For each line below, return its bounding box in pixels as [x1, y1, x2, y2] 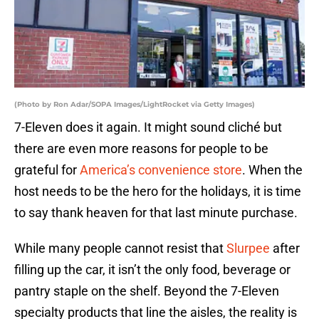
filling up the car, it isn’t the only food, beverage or [14, 262, 291, 278]
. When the [242, 162, 303, 178]
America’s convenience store [77, 162, 242, 178]
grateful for [14, 162, 77, 178]
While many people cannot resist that [14, 241, 226, 256]
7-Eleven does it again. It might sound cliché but [14, 120, 282, 135]
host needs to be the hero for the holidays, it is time [14, 184, 301, 199]
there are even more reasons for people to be [14, 141, 268, 157]
